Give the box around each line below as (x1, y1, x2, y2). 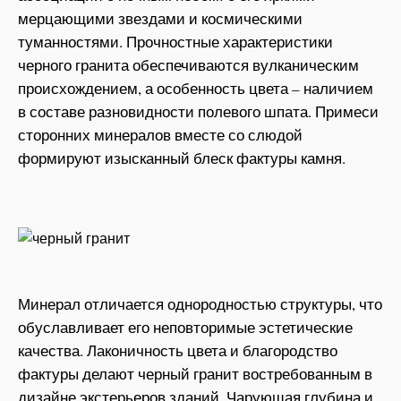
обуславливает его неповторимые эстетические (18, 316, 353, 337)
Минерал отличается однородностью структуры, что (18, 293, 382, 314)
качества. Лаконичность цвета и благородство (18, 339, 337, 361)
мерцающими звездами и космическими (18, 8, 303, 29)
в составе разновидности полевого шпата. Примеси (18, 101, 379, 122)
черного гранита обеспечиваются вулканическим (18, 55, 359, 75)
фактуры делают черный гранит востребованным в (18, 363, 372, 384)
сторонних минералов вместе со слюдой (18, 124, 303, 145)
